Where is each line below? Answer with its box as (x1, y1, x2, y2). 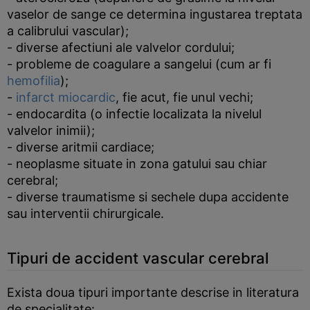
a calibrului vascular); (7, 24, 129, 38)
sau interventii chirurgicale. (7, 206, 164, 221)
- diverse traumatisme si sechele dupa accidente (7, 190, 289, 204)
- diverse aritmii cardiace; (7, 140, 154, 154)
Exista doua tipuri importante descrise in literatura (7, 285, 299, 300)
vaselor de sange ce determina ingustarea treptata (7, 7, 302, 21)
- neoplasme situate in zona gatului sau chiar (7, 156, 267, 171)
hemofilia (7, 73, 60, 88)
